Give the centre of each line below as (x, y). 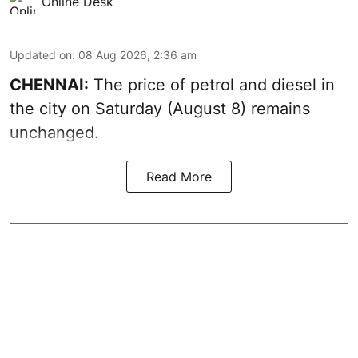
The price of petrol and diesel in (212, 84)
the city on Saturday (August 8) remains (160, 108)
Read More (179, 176)
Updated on (41, 54)
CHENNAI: (49, 84)
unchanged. (54, 132)
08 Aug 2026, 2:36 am (137, 54)
